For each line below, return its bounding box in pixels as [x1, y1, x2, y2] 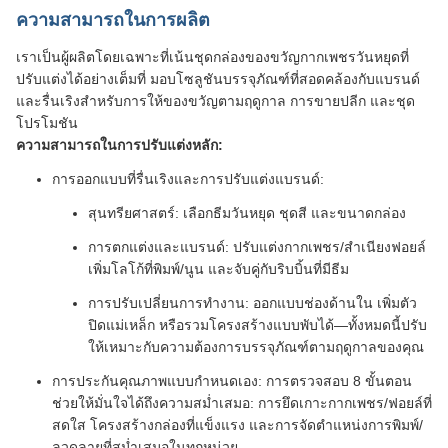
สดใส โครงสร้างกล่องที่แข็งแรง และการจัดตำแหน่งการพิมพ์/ [52, 417, 423, 434]
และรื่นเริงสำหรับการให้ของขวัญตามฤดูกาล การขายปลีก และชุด [16, 93, 415, 110]
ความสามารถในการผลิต [16, 10, 210, 31]
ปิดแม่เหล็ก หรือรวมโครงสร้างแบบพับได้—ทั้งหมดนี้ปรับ [88, 317, 427, 334]
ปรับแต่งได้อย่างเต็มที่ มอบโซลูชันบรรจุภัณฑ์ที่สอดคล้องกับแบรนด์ [16, 71, 420, 88]
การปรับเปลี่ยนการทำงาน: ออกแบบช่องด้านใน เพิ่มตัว [88, 295, 417, 312]
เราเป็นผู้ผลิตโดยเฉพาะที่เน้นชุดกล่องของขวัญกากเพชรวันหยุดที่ [16, 49, 409, 66]
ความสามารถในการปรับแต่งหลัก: [16, 137, 223, 154]
